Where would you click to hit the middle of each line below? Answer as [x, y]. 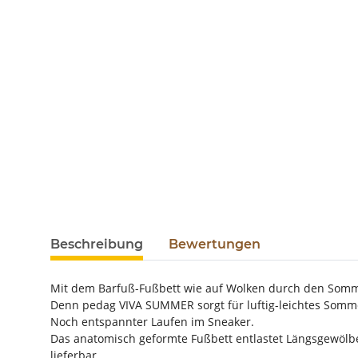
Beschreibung [97, 245]
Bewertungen [215, 245]
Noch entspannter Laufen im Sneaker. [152, 322]
